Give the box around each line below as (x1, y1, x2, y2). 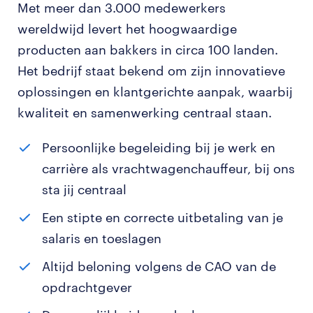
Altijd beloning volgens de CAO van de (42, 259, 276, 274)
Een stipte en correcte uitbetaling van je (42, 210, 283, 225)
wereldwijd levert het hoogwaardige (17, 21, 237, 36)
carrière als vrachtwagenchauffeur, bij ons (42, 161, 295, 176)
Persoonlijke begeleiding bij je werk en (42, 140, 275, 155)
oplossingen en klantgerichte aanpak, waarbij (17, 84, 293, 99)
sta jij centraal (42, 182, 126, 197)
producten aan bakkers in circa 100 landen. (17, 42, 278, 57)
